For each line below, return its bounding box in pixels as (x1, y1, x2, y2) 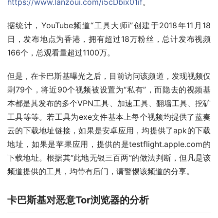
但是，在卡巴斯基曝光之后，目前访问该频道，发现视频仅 (7, 72, 211, 81)
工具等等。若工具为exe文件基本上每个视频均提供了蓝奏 (7, 112, 211, 122)
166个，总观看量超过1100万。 (7, 48, 115, 58)
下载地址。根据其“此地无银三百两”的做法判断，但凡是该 (7, 153, 211, 163)
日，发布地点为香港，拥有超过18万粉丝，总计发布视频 (7, 35, 211, 44)
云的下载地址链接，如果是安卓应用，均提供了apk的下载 (7, 126, 211, 136)
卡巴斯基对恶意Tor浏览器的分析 (7, 194, 149, 206)
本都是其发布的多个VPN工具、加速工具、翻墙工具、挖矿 (7, 99, 211, 109)
